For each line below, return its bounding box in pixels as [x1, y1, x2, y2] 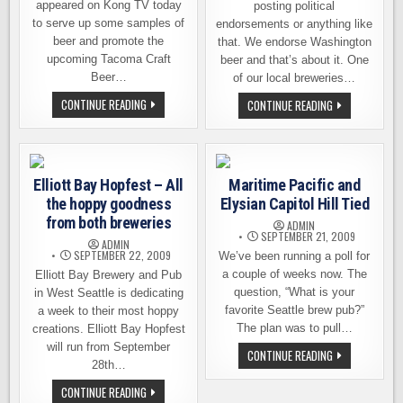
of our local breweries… [233, 71, 356, 85]
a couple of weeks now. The [221, 267, 367, 282]
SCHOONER [146, 94, 195, 113]
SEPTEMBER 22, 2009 [70, 247, 171, 264]
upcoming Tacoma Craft [46, 52, 171, 67]
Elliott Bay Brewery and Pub [35, 268, 183, 282]
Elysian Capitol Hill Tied [219, 194, 370, 214]
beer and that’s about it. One [219, 53, 369, 67]
